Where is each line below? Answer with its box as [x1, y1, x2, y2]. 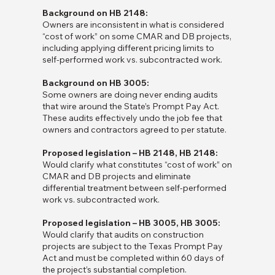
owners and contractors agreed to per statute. [42, 124, 227, 136]
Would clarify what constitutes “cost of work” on [42, 159, 232, 171]
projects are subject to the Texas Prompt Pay [42, 241, 223, 252]
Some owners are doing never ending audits [42, 89, 218, 101]
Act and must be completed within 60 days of [42, 252, 224, 264]
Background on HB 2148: [42, 7, 148, 19]
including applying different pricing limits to [42, 42, 214, 54]
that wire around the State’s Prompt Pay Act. [42, 101, 219, 112]
